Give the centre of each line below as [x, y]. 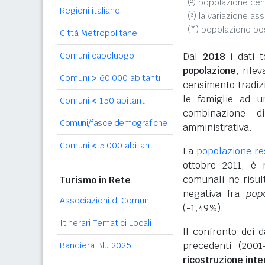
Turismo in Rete [95, 180]
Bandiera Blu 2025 [96, 245]
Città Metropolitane [98, 33]
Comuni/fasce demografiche [114, 123]
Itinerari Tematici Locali [106, 223]
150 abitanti [122, 101]
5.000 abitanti [126, 146]
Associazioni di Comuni [105, 201]
